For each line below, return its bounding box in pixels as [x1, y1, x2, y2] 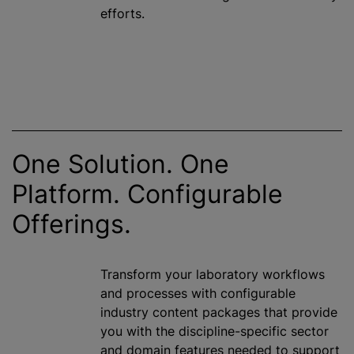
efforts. [100, 6, 145, 21]
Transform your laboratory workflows [100, 266, 325, 282]
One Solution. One [12, 149, 229, 179]
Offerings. [12, 209, 131, 239]
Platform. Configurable [12, 179, 283, 209]
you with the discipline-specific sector [100, 323, 329, 339]
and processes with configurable [100, 285, 296, 301]
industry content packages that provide [100, 304, 337, 320]
